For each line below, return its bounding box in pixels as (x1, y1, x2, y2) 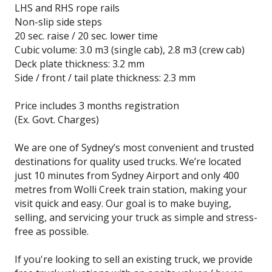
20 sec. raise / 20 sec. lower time (15, 29, 158, 42)
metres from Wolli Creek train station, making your (15, 182, 247, 196)
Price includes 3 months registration (15, 98, 179, 112)
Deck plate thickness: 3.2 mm (15, 56, 144, 70)
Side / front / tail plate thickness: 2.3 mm (15, 70, 195, 84)
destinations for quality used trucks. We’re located (15, 154, 241, 168)
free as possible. (15, 224, 89, 238)
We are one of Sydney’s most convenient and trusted (15, 140, 254, 154)
